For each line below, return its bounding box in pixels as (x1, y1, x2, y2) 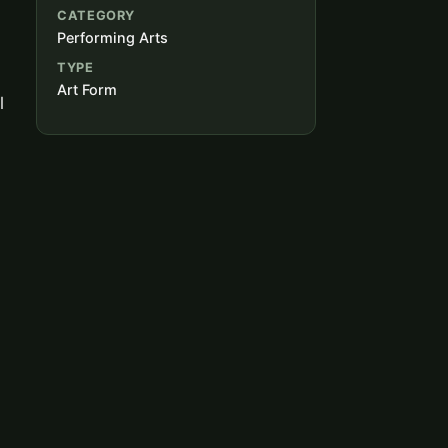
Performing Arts (57, 29, 168, 46)
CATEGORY (57, 8, 136, 23)
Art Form (57, 81, 117, 98)
